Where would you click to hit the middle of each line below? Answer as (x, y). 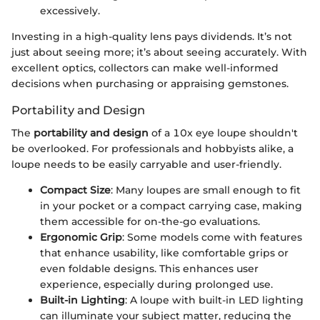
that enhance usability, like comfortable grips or (164, 252)
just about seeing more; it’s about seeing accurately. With (159, 52)
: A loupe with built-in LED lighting (214, 300)
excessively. (70, 10)
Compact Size (75, 190)
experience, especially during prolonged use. (156, 284)
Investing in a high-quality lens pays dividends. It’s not (152, 36)
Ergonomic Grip (81, 237)
